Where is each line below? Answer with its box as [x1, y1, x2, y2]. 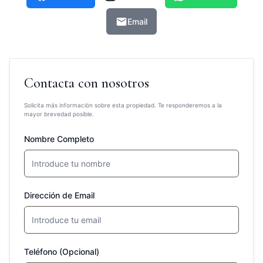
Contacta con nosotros [24, 75, 149, 92]
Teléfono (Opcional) [24, 247, 99, 257]
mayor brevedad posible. [24, 110, 94, 117]
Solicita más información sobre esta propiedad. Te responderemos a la [24, 102, 222, 109]
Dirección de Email [24, 190, 95, 200]
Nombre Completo [24, 134, 94, 144]
